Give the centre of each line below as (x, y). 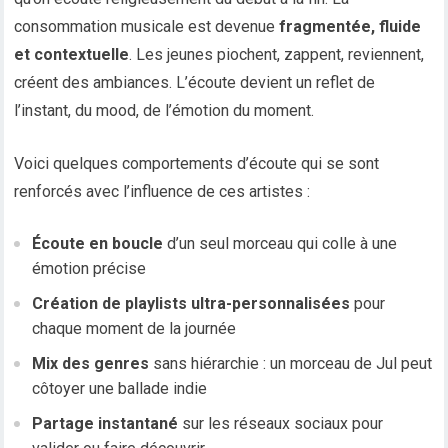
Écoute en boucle (98, 244)
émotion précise (89, 269)
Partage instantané (105, 424)
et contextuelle (72, 55)
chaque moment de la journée (134, 329)
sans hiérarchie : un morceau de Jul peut (291, 364)
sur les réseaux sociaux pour (281, 424)
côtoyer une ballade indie (120, 389)
